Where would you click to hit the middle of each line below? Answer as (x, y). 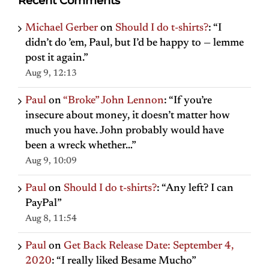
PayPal (41, 203)
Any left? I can (200, 188)
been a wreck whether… (78, 146)
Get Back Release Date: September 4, (149, 246)
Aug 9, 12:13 (51, 73)
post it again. (54, 58)
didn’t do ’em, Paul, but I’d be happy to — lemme (134, 43)
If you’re (193, 101)
